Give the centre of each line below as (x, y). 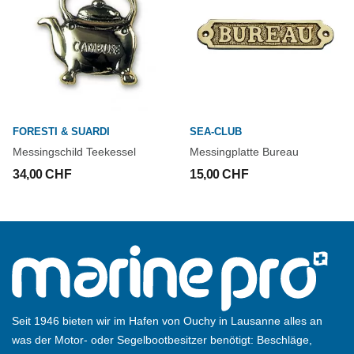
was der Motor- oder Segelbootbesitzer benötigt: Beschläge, (162, 340)
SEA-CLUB (216, 132)
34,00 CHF (42, 174)
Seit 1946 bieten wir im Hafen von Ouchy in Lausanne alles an (167, 321)
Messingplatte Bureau (244, 152)
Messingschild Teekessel (74, 152)
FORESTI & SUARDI (61, 132)
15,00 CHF (219, 174)
